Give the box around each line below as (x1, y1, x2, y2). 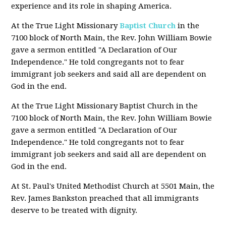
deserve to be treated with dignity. (11, 206, 138, 215)
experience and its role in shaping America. (11, 2, 172, 11)
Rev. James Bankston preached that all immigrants (11, 194, 199, 203)
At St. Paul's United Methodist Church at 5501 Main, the (11, 182, 215, 191)
